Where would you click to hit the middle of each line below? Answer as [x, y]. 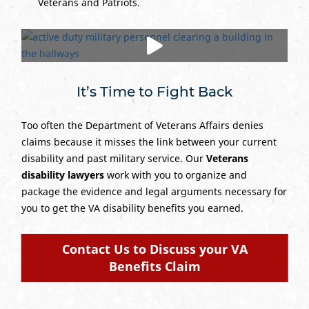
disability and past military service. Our [113, 159]
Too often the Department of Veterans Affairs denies [142, 126]
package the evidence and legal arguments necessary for [154, 192]
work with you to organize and [175, 175]
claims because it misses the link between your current [149, 142]
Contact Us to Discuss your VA [154, 249]
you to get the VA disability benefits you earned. [132, 208]
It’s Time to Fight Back [154, 92]
